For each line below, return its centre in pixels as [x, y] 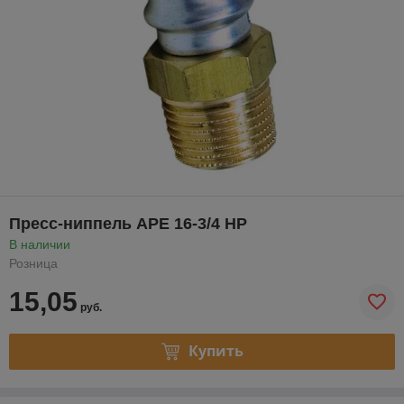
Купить [216, 351]
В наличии [40, 244]
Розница [33, 263]
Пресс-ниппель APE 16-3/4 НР [128, 223]
